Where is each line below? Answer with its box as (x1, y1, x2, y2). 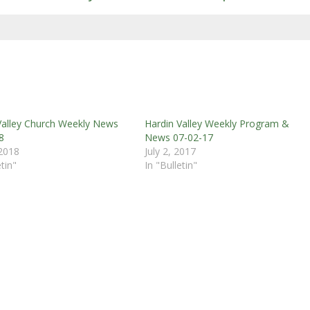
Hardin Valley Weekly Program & (144, 116, 289, 130)
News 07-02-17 (144, 130, 213, 144)
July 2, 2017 (144, 144, 196, 158)
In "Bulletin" (144, 158, 197, 172)
